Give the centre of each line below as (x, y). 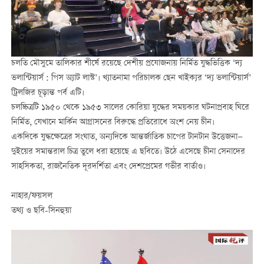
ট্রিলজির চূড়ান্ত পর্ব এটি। (47, 93)
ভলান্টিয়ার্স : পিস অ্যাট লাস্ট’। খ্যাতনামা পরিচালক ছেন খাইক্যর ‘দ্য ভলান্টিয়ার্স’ (131, 78)
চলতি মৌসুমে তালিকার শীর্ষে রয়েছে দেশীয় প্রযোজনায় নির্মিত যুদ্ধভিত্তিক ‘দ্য (126, 63)
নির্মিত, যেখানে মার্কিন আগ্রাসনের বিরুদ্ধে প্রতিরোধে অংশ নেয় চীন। (113, 122)
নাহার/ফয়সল (32, 196)
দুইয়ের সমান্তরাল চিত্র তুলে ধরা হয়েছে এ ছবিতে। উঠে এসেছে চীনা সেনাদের (128, 152)
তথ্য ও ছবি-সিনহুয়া (41, 211)
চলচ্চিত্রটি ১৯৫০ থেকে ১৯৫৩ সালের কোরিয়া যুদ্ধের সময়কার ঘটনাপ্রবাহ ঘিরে (130, 108)
